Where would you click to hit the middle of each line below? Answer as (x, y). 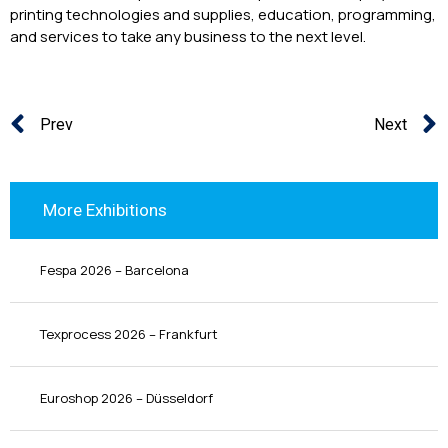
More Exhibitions (105, 210)
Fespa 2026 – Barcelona (114, 270)
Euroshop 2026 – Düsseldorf (126, 398)
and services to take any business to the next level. (188, 36)
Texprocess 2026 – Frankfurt (129, 334)
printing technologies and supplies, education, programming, (223, 14)
